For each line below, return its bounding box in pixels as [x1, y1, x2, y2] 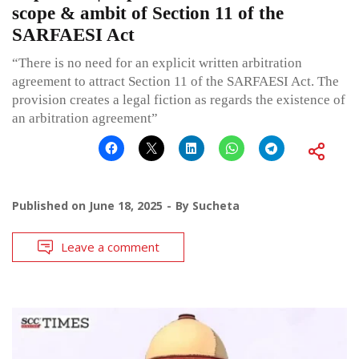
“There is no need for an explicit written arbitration [12, 54, 302, 71]
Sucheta [192, 197, 240, 213]
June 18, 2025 [89, 197, 163, 213]
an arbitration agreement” [12, 110, 158, 126]
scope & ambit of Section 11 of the [12, 2, 284, 23]
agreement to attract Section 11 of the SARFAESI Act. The [12, 73, 339, 89]
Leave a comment [61, 238, 159, 255]
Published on [12, 197, 89, 213]
